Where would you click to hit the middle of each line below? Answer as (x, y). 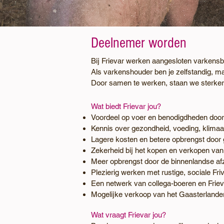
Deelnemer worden (139, 43)
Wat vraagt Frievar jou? (128, 215)
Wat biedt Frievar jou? (126, 106)
